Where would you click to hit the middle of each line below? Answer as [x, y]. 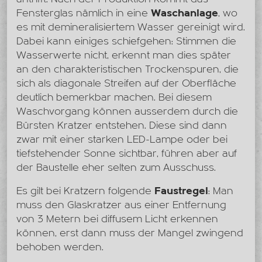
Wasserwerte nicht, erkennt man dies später [124, 56]
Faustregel [181, 191]
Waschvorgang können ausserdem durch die [127, 112]
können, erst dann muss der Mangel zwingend [130, 233]
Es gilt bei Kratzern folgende [85, 191]
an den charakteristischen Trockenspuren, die [127, 70]
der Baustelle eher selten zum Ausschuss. [116, 168]
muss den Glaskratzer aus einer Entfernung [121, 205]
